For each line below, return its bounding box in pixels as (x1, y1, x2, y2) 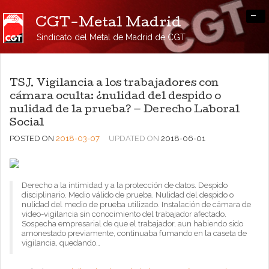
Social (10, 118, 44, 128)
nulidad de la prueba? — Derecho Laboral (10, 105, 240, 115)
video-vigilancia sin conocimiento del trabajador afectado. (22, 210, 226, 219)
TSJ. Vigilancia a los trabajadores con (10, 79, 219, 89)
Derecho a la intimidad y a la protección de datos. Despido (22, 181, 228, 190)
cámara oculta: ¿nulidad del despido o (10, 92, 221, 102)
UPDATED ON (109, 134, 161, 143)
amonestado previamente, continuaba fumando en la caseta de (22, 229, 247, 238)
